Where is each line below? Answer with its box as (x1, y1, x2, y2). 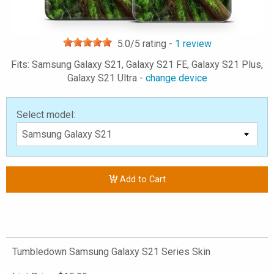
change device (145, 72, 207, 84)
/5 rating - (130, 38, 175, 50)
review (180, 38, 212, 50)
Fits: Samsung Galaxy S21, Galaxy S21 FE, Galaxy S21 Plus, (11, 59, 263, 70)
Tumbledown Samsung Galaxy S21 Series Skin (12, 246, 210, 257)
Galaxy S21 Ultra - (67, 72, 146, 84)
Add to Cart (117, 174, 166, 185)
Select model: (17, 109, 75, 120)
